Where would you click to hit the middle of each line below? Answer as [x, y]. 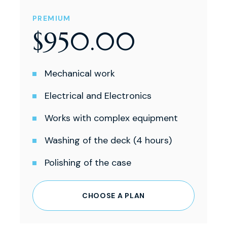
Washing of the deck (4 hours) [108, 141]
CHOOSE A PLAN [113, 196]
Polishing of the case [88, 163]
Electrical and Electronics [98, 96]
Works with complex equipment [111, 118]
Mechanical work [80, 74]
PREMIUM [52, 18]
